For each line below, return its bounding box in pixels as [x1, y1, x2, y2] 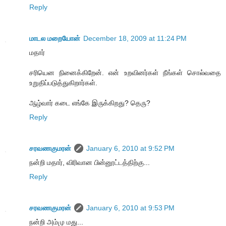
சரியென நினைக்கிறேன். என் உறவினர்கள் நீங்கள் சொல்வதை [29, 69, 221, 77]
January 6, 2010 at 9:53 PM [86, 204, 175, 212]
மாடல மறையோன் [29, 34, 80, 43]
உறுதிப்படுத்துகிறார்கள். [29, 79, 97, 87]
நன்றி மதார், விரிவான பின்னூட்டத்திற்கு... [29, 158, 150, 167]
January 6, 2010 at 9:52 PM [86, 144, 175, 153]
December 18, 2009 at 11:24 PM [83, 34, 187, 43]
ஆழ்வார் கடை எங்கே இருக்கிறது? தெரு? [29, 99, 150, 107]
